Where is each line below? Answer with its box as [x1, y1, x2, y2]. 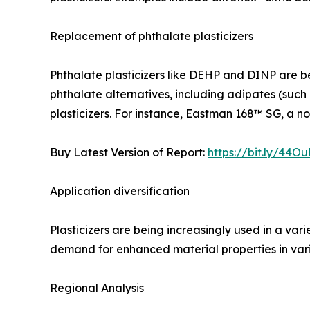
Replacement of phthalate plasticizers [50, 28, 253, 43]
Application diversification [50, 183, 190, 198]
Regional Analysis [50, 280, 144, 295]
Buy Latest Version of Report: [50, 145, 208, 159]
